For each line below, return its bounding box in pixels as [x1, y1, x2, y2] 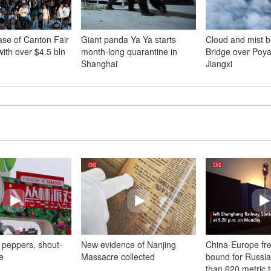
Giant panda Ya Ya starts [81, 33, 176, 45]
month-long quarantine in [81, 45, 177, 57]
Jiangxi [206, 57, 232, 70]
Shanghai [81, 57, 117, 70]
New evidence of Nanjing [81, 238, 176, 250]
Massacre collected [81, 250, 155, 263]
